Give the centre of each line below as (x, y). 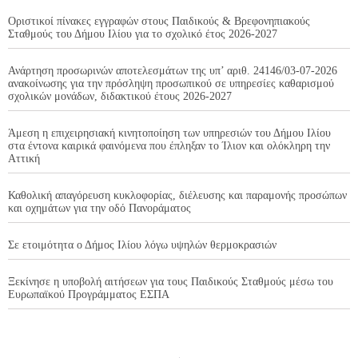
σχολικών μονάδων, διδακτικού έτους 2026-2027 (120, 96)
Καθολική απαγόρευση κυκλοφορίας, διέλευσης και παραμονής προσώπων (177, 195)
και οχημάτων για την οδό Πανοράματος (99, 208)
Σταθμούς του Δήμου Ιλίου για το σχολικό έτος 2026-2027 (143, 34)
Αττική (24, 158)
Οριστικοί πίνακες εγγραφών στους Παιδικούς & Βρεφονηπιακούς (159, 21)
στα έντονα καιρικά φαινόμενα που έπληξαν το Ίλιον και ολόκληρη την (169, 145)
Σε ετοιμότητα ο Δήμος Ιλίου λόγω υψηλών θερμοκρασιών (142, 245)
